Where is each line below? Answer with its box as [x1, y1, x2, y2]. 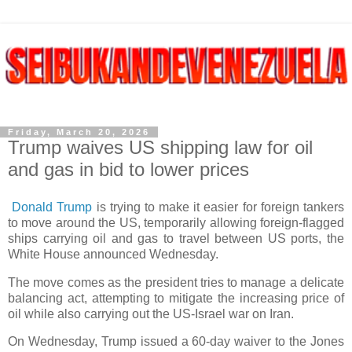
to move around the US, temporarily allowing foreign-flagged [8, 215, 344, 229]
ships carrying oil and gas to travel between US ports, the [8, 231, 344, 245]
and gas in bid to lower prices [8, 159, 249, 180]
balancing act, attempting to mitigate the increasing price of [8, 291, 344, 305]
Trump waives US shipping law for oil [8, 137, 313, 158]
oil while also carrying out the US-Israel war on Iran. [8, 306, 294, 321]
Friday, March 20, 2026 [8, 127, 150, 137]
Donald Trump [12, 200, 93, 214]
